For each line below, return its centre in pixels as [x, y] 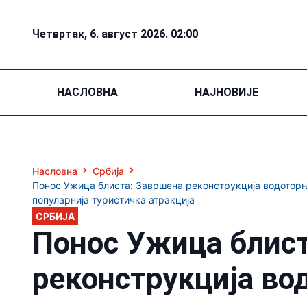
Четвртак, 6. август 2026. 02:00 [115, 34]
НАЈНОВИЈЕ [226, 92]
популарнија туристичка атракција [113, 199]
